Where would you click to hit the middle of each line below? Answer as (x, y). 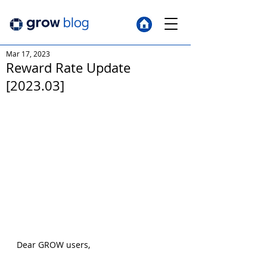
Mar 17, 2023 (28, 54)
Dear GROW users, (53, 245)
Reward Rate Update (68, 68)
